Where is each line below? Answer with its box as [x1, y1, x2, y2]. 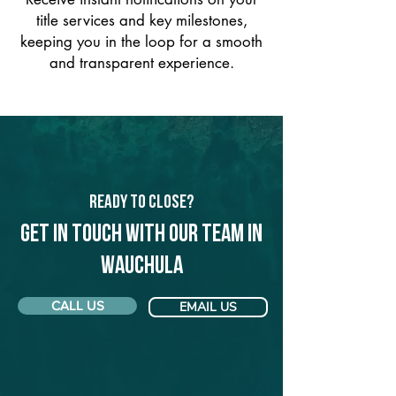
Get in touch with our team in [20, 223, 263, 247]
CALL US [50, 298, 104, 313]
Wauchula [100, 255, 183, 279]
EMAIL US [179, 299, 237, 316]
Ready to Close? [89, 194, 194, 212]
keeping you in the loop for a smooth [20, 32, 263, 51]
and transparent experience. [49, 53, 234, 72]
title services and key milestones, [35, 11, 247, 30]
